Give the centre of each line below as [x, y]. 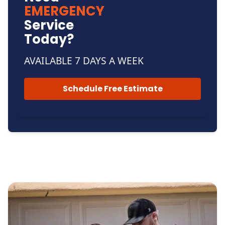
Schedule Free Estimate [113, 88]
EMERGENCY [64, 11]
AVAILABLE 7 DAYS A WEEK [84, 60]
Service [49, 25]
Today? [49, 39]
